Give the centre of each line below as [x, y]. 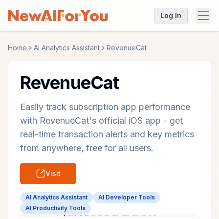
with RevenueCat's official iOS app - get [101, 120]
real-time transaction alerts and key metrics [107, 134]
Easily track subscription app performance [105, 107]
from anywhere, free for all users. [87, 148]
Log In [171, 15]
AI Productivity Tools [55, 208]
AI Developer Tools [127, 197]
